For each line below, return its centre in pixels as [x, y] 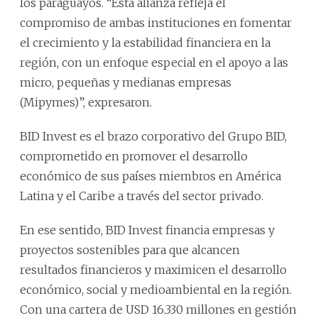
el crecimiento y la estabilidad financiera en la [145, 42]
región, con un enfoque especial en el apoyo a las [154, 62]
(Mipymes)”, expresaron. [86, 102]
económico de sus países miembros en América [150, 176]
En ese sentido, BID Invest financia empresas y [147, 230]
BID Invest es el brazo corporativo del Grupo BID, [153, 136]
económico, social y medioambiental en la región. [156, 289]
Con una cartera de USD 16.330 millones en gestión [158, 309]
